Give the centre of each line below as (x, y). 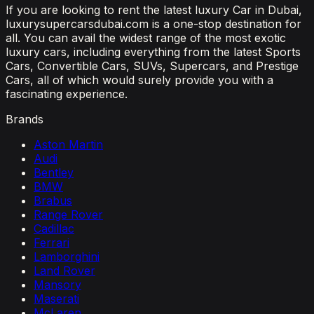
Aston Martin (68, 145)
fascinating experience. (67, 94)
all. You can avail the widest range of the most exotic (146, 38)
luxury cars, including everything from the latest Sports (153, 52)
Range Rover (68, 215)
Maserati (56, 299)
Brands (25, 120)
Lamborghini (67, 257)
